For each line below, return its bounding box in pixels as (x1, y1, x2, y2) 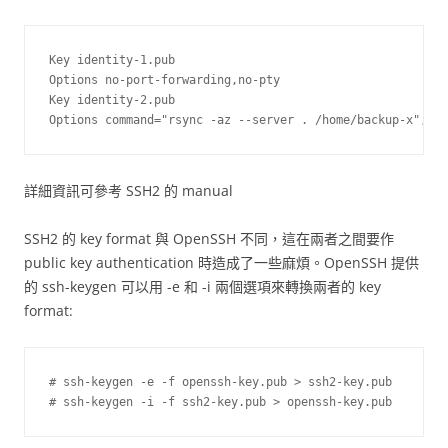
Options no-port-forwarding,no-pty (49, 73, 280, 87)
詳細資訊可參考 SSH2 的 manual (24, 181, 233, 200)
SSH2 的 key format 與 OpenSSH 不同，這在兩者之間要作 (24, 229, 394, 248)
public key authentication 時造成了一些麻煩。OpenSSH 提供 (24, 253, 419, 272)
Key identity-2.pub (49, 93, 175, 107)
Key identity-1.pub (49, 53, 175, 67)
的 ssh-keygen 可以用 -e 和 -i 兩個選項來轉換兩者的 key (24, 277, 381, 296)
